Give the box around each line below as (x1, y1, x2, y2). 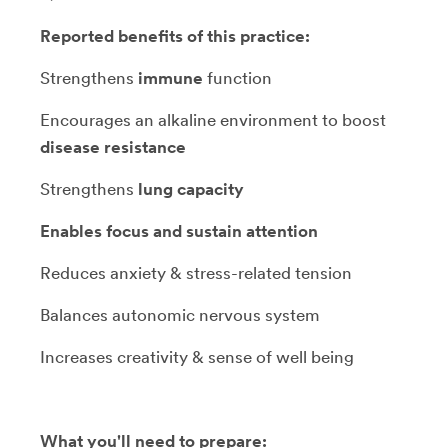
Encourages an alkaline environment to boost (40, 109, 386, 130)
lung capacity (138, 178, 244, 199)
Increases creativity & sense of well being (40, 346, 354, 367)
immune (138, 67, 203, 88)
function (203, 67, 272, 88)
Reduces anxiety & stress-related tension (40, 262, 352, 283)
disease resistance (40, 136, 186, 157)
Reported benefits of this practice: (40, 25, 310, 46)
